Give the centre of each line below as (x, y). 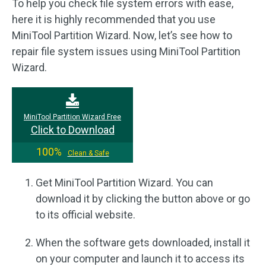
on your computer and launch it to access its (140, 259)
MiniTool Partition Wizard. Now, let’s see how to (122, 35)
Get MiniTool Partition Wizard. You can (124, 183)
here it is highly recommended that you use (114, 19)
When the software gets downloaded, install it (143, 243)
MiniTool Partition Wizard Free (72, 117)
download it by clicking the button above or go (143, 199)
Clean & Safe (88, 153)
